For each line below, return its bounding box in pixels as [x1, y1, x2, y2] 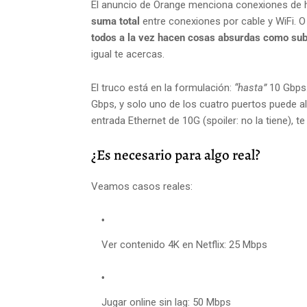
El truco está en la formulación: [91, 82, 234, 95]
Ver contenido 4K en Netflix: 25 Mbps [101, 238, 267, 251]
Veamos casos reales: [91, 180, 193, 193]
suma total [91, 15, 140, 28]
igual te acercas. [91, 48, 164, 61]
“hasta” [234, 82, 267, 95]
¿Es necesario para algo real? [91, 145, 260, 165]
